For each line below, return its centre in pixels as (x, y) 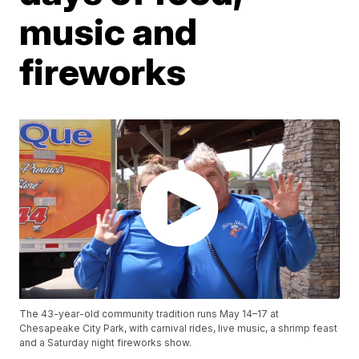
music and (109, 31)
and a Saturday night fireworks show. (106, 343)
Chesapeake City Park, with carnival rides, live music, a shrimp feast (179, 329)
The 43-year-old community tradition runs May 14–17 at (149, 314)
